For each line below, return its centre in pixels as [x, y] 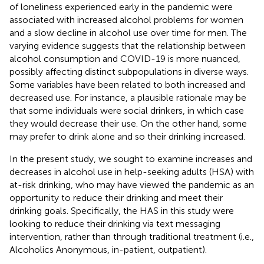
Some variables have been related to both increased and [127, 84]
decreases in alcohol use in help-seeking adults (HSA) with [132, 171]
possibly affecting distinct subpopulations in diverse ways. [129, 71]
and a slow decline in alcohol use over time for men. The [128, 32]
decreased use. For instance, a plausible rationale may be [128, 97]
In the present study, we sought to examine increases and [131, 159]
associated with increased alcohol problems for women [126, 19]
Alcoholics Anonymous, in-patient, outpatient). [108, 249]
